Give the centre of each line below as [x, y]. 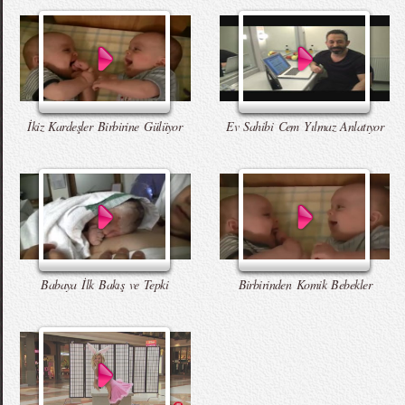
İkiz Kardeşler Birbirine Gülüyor [105, 126]
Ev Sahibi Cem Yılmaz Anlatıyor [305, 126]
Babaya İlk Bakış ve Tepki [105, 284]
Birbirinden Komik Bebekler [305, 284]
